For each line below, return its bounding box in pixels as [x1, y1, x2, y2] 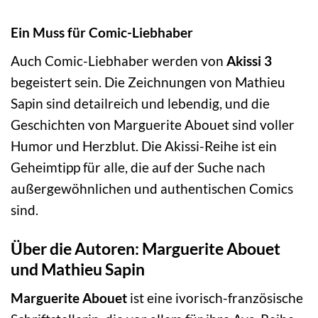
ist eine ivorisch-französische [127, 290, 303, 307]
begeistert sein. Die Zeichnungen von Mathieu [11, 73, 285, 90]
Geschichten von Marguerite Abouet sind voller [11, 116, 295, 133]
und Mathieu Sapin [11, 258, 145, 279]
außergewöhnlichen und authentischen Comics [11, 180, 293, 197]
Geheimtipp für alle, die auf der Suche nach [11, 158, 265, 175]
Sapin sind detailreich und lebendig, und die [11, 94, 270, 111]
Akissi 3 [226, 52, 272, 69]
